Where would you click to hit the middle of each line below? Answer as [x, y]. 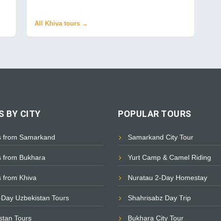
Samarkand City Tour [161, 137]
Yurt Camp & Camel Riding [169, 158]
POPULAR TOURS [155, 114]
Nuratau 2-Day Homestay [167, 178]
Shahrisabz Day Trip [159, 198]
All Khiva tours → [61, 24]
